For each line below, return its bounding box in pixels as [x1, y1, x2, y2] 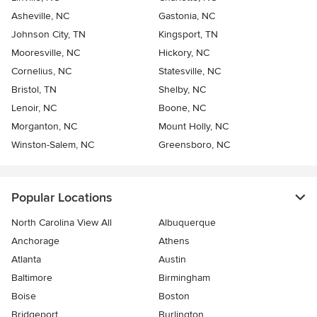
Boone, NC [158, 102, 206, 115]
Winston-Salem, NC [11, 139, 94, 151]
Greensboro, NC [158, 139, 230, 151]
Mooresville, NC [11, 47, 80, 59]
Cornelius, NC [11, 65, 71, 78]
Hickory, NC [158, 47, 209, 59]
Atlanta [11, 253, 41, 266]
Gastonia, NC [158, 10, 215, 23]
